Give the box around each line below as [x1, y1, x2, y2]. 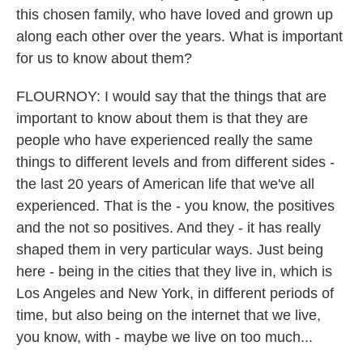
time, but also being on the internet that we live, [16, 307, 321, 323]
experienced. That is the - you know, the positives [16, 198, 335, 214]
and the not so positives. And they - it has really [16, 220, 321, 236]
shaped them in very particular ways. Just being [16, 241, 323, 258]
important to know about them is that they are [16, 110, 308, 126]
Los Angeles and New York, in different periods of [16, 285, 334, 301]
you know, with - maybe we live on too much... [16, 329, 313, 345]
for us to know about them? [16, 50, 192, 66]
